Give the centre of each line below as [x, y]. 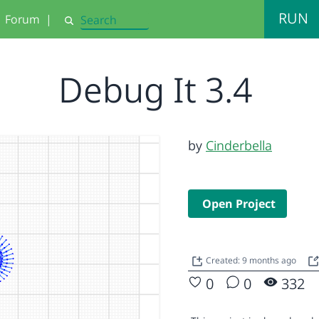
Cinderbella [239, 145]
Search [79, 26]
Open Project [239, 204]
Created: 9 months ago [252, 261]
